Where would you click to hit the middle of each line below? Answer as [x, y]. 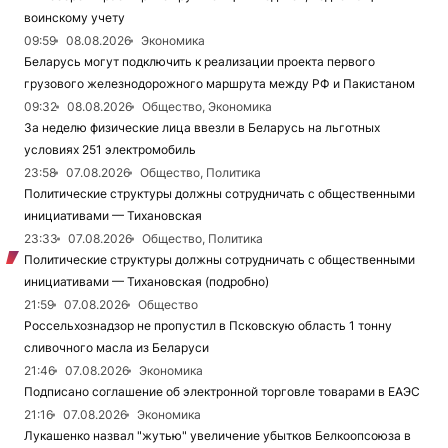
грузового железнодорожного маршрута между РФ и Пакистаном [219, 83]
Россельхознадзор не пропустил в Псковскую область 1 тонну [208, 325]
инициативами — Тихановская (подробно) [146, 281]
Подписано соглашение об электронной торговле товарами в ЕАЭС [222, 391]
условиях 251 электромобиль [110, 149]
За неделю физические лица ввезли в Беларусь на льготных [202, 127]
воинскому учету [74, 17]
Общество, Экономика [207, 106]
